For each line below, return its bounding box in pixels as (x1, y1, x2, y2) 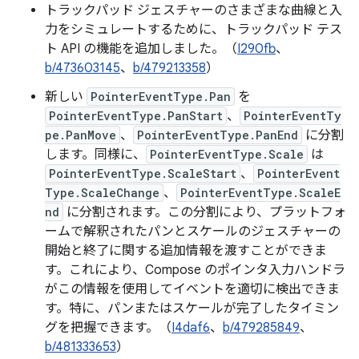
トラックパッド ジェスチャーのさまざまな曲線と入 (45, 2, 342, 18)
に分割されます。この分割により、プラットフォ (63, 204, 346, 220)
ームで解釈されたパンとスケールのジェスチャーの (45, 224, 341, 240)
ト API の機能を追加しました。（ (45, 41, 237, 57)
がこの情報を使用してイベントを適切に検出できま (45, 281, 340, 297)
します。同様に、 (45, 147, 146, 163)
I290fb (237, 41, 276, 57)
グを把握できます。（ (45, 320, 171, 336)
